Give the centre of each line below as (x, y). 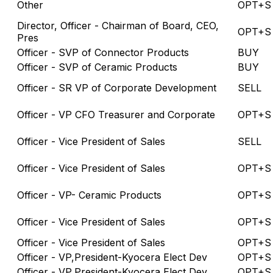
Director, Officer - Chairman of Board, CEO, (118, 25)
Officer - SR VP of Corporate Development (117, 87)
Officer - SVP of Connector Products (103, 52)
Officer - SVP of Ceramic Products (97, 67)
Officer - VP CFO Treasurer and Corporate (116, 114)
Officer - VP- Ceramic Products (89, 195)
